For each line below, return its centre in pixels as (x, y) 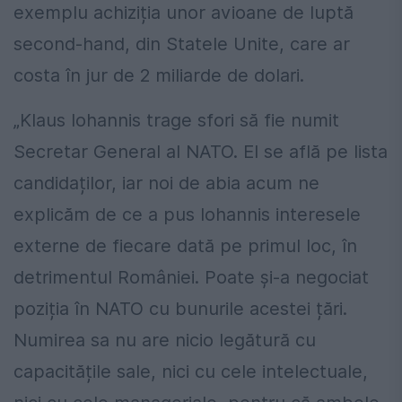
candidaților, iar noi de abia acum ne (166, 183)
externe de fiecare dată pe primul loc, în (185, 245)
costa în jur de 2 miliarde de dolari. (159, 75)
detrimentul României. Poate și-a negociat (191, 277)
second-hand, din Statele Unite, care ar (182, 44)
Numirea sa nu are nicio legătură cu (165, 340)
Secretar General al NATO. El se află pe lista (201, 151)
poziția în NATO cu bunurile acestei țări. (180, 308)
